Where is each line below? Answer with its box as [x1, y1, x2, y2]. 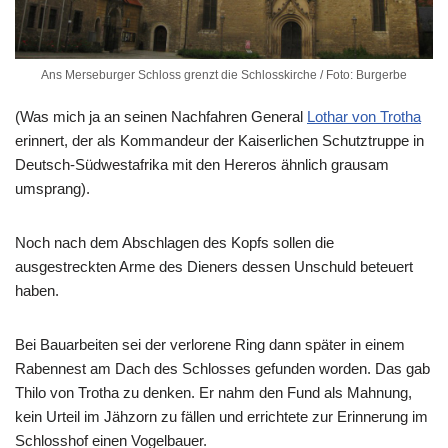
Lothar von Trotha [307, 107, 421, 125]
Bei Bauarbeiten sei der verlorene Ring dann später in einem [15, 335, 405, 353]
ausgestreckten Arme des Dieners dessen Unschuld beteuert [15, 257, 413, 275]
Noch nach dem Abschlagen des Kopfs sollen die [15, 233, 334, 251]
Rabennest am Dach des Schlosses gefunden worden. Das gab [15, 359, 430, 377]
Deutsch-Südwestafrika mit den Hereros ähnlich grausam [15, 155, 389, 173]
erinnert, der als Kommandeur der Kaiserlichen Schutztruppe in [15, 131, 424, 149]
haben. [15, 281, 59, 299]
